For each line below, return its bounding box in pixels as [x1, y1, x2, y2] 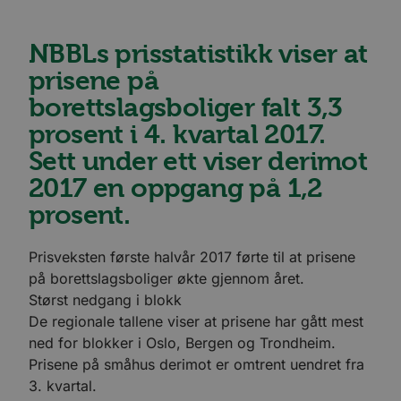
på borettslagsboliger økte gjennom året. [29, 269, 304, 287]
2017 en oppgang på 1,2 [29, 173, 322, 204]
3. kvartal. [29, 376, 97, 395]
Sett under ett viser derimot [29, 146, 368, 177]
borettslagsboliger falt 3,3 [29, 92, 343, 124]
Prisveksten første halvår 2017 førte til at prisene [29, 247, 355, 266]
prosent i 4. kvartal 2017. [29, 119, 326, 150]
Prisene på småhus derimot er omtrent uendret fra [29, 354, 364, 373]
